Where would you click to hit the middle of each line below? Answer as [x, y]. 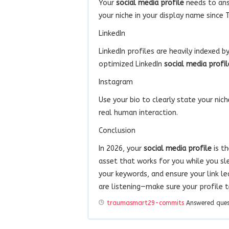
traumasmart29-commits [145, 203]
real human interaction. [138, 112]
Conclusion [117, 130]
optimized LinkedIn [131, 64]
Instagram [116, 82]
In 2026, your [121, 148]
